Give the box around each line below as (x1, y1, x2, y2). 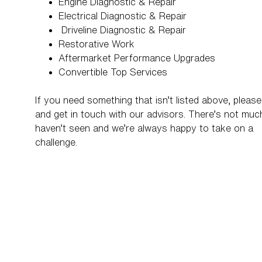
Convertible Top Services (58, 67, 167, 77)
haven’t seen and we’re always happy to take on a (35, 123, 253, 133)
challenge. (35, 137, 80, 147)
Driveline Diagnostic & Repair (58, 25, 186, 35)
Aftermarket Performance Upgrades (58, 53, 215, 63)
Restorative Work (58, 39, 135, 49)
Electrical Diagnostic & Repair (58, 11, 187, 20)
